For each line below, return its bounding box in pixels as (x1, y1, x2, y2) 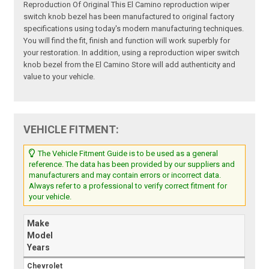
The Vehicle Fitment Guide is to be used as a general (36, 149, 219, 159)
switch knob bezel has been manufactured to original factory (23, 12, 235, 22)
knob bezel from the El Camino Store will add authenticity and (23, 60, 236, 70)
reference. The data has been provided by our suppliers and (29, 160, 235, 169)
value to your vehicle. (23, 72, 95, 82)
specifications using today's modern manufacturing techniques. (23, 24, 244, 34)
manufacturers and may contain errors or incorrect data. (29, 171, 222, 180)
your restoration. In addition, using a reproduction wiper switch (23, 48, 240, 58)
